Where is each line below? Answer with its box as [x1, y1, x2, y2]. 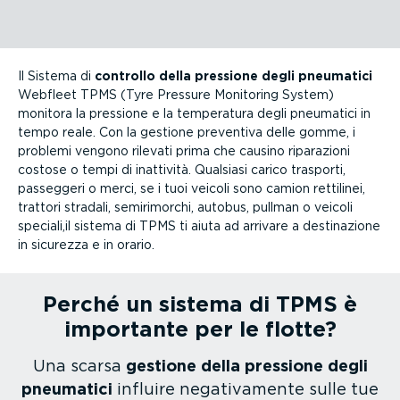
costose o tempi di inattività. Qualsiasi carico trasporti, [18, 162, 346, 177]
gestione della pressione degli [125, 355, 368, 375]
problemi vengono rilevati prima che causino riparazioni [18, 143, 350, 158]
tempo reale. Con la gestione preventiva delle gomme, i [18, 124, 355, 139]
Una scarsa [32, 355, 126, 375]
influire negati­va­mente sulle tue [112, 379, 379, 398]
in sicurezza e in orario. [18, 237, 154, 252]
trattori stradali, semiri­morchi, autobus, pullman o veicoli [18, 199, 353, 214]
